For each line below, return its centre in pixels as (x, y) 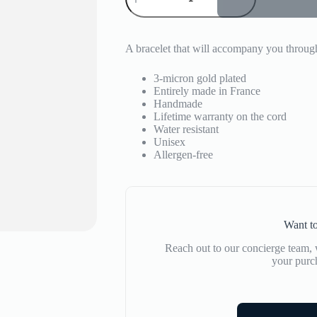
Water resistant (186, 129)
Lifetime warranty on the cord (220, 117)
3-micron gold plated (200, 79)
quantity (142, 20)
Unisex (169, 142)
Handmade (178, 104)
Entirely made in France (207, 91)
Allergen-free (183, 155)
